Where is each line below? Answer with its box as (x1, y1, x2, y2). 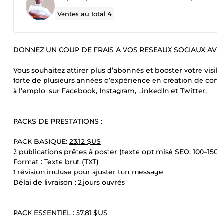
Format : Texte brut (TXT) (13, 157, 99, 166)
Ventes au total (57, 10, 108, 17)
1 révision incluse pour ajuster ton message (13, 168, 163, 176)
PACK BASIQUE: (13, 137, 69, 146)
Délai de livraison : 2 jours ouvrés (13, 178, 125, 186)
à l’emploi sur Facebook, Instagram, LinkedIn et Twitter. (13, 86, 207, 95)
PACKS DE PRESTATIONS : (13, 117, 102, 125)
